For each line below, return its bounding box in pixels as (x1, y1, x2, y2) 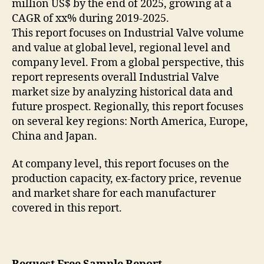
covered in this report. (12, 202, 122, 216)
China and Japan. (12, 129, 100, 143)
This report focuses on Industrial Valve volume (12, 26, 244, 40)
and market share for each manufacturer (12, 187, 216, 201)
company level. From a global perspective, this (12, 55, 244, 70)
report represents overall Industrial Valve (12, 70, 219, 84)
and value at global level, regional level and (12, 41, 230, 55)
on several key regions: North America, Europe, (12, 114, 248, 128)
